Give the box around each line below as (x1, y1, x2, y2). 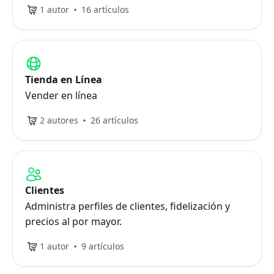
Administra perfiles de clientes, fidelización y (25, 199, 230, 213)
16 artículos (81, 4, 129, 15)
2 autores (40, 114, 78, 126)
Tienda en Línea (25, 73, 102, 86)
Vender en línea (25, 89, 97, 102)
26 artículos (91, 114, 138, 126)
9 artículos (81, 240, 124, 252)
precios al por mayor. (25, 215, 122, 228)
